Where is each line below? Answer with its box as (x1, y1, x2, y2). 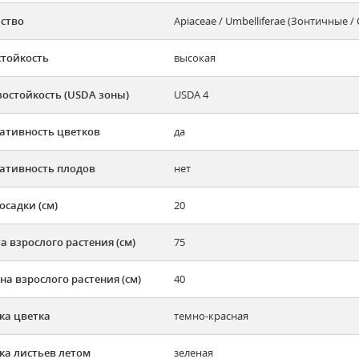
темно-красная (174, 309, 248, 324)
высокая (174, 50, 216, 66)
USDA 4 (174, 87, 208, 103)
